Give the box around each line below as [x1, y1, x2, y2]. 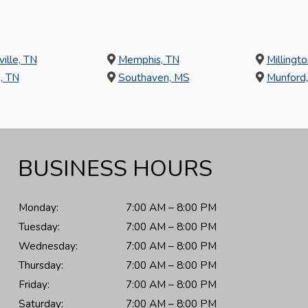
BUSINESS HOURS [18, 153, 213, 184]
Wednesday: [19, 239, 78, 253]
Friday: [19, 277, 50, 291]
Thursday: [19, 258, 64, 272]
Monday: [19, 200, 59, 214]
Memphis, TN [118, 52, 179, 67]
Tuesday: [19, 219, 60, 234]
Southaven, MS [118, 69, 190, 85]
